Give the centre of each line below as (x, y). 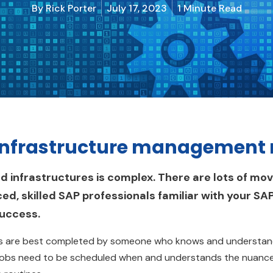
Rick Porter (71, 8)
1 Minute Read (209, 8)
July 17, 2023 (136, 8)
